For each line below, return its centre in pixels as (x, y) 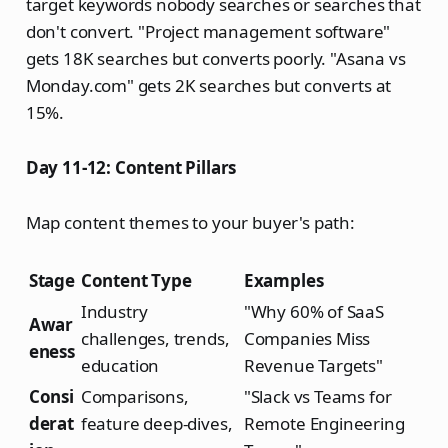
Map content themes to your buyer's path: (190, 223)
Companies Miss (307, 339)
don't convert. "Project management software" (208, 32)
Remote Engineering (324, 424)
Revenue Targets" (313, 366)
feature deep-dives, (156, 424)
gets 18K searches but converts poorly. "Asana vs (215, 59)
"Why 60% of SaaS (313, 312)
